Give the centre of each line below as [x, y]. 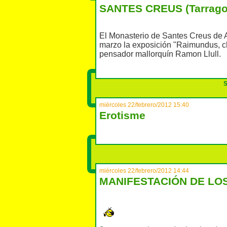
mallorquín [154, 54]
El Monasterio [124, 36]
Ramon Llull [197, 54]
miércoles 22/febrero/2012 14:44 [144, 171]
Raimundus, [199, 45]
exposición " [154, 45]
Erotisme [122, 116]
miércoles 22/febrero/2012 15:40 [144, 105]
